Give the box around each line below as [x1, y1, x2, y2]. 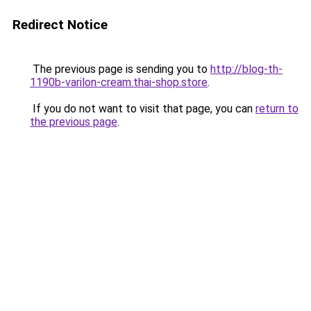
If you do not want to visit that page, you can [30, 102, 255, 115]
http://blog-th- [210, 62, 283, 76]
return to [255, 102, 299, 115]
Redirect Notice [12, 17, 108, 33]
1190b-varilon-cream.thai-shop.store [30, 76, 208, 89]
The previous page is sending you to [30, 62, 210, 76]
